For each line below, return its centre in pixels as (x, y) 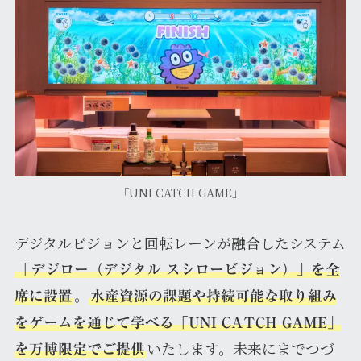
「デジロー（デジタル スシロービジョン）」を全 (178, 269)
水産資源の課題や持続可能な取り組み (213, 295)
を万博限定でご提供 (79, 349)
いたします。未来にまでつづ (240, 348)
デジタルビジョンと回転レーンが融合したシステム (180, 242)
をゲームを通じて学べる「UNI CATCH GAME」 (178, 322)
